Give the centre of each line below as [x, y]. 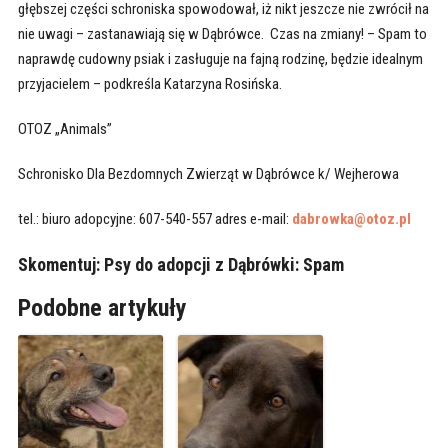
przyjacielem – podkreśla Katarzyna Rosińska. [151, 84]
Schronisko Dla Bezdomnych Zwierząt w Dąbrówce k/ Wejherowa [208, 174]
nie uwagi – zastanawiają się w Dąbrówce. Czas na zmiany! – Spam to [222, 34]
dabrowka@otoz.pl [351, 219]
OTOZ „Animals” [64, 129]
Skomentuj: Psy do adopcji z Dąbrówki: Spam [182, 265]
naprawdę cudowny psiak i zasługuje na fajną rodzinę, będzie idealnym [220, 59]
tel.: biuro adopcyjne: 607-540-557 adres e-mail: [154, 219]
